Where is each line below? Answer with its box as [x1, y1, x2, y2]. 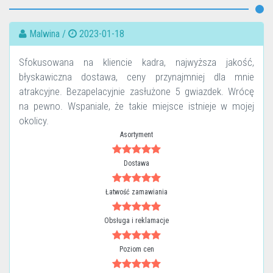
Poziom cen [119, 245, 154, 253]
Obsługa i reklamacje [104, 216, 169, 225]
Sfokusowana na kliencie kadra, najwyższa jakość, [19, 56, 254, 68]
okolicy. [19, 115, 49, 127]
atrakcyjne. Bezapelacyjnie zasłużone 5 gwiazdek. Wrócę [19, 85, 254, 97]
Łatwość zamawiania [105, 188, 168, 196]
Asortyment [120, 130, 153, 139]
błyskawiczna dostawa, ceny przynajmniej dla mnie [19, 71, 254, 83]
